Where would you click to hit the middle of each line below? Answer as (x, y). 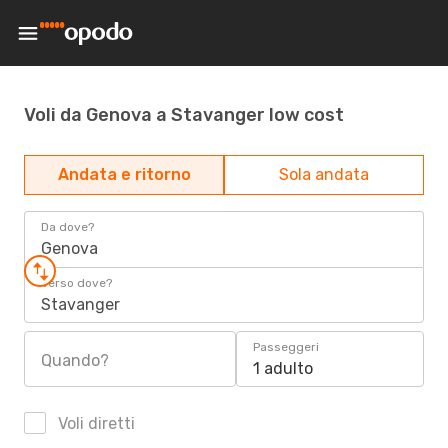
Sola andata (324, 174)
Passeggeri (286, 347)
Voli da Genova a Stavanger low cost (184, 114)
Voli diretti (94, 423)
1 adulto (283, 368)
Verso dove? (76, 283)
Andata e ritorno (124, 174)
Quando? (75, 360)
